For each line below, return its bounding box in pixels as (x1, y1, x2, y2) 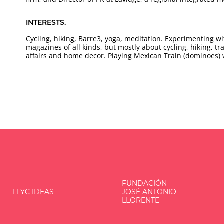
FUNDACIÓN (121, 179, 167, 188)
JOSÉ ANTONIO (121, 187, 176, 197)
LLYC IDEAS (13, 187, 54, 197)
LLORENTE (121, 196, 159, 205)
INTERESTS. (26, 18, 66, 27)
